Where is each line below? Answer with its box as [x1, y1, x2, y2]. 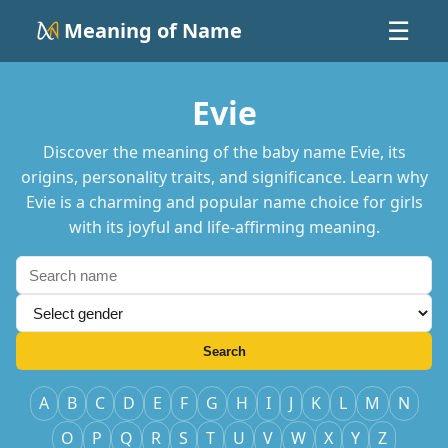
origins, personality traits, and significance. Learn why [20, 166, 428, 188]
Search [202, 343, 246, 359]
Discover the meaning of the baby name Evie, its [42, 141, 406, 163]
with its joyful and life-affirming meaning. [68, 216, 380, 238]
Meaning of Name [64, 17, 242, 44]
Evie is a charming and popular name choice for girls [25, 191, 423, 213]
